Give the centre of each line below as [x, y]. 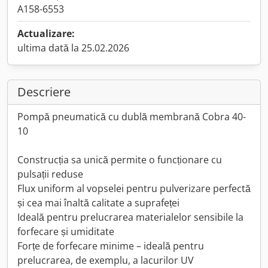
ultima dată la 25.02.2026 [73, 48]
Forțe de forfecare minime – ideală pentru [111, 246]
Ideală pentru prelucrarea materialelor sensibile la [130, 217]
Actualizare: [46, 33]
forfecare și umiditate [66, 232]
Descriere [44, 92]
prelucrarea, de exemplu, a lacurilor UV [106, 260]
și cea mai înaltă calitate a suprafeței [98, 203]
